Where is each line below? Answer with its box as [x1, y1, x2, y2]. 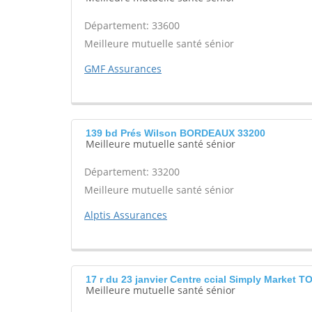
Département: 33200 [84, 165, 180, 178]
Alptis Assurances [84, 208, 167, 221]
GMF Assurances [84, 62, 162, 75]
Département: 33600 [84, 19, 180, 32]
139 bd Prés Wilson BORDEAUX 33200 [86, 127, 265, 139]
